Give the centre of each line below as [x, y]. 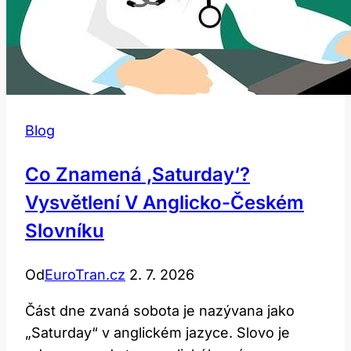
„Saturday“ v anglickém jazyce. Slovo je [157, 332]
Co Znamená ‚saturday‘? [138, 174]
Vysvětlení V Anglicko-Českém [165, 202]
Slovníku [65, 230]
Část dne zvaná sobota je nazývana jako [160, 310]
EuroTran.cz [85, 274]
